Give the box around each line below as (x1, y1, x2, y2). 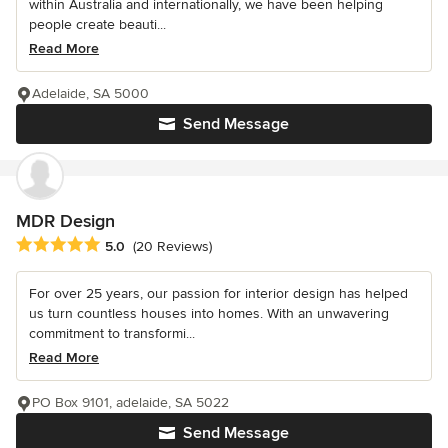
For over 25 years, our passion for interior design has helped (29, 284, 408, 302)
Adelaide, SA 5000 (32, 85, 149, 103)
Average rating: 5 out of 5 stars (15, 234, 229, 255)
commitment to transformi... (29, 324, 195, 342)
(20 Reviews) (133, 237, 212, 255)
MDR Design (16, 210, 115, 233)
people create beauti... (29, 16, 166, 34)
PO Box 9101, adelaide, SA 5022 (32, 393, 229, 411)
